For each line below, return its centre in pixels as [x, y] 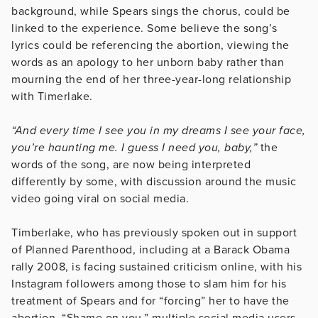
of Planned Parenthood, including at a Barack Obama [150, 250]
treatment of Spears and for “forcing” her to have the [150, 301]
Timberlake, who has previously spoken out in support [154, 232]
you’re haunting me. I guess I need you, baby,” [134, 147]
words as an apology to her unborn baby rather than [148, 62]
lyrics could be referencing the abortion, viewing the [150, 45]
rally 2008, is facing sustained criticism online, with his [157, 267]
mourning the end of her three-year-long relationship [151, 79]
